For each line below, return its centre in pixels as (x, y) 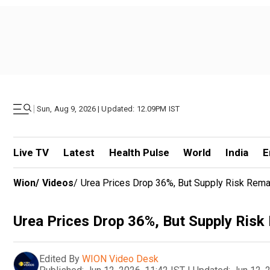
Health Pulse (139, 152)
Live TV (31, 152)
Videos (58, 183)
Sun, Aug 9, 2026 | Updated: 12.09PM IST (108, 109)
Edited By (59, 259)
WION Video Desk (120, 259)
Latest (79, 152)
